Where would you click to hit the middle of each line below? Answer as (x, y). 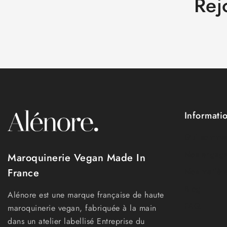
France (23, 173)
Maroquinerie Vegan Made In (77, 158)
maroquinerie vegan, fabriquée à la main (82, 208)
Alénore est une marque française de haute (86, 195)
